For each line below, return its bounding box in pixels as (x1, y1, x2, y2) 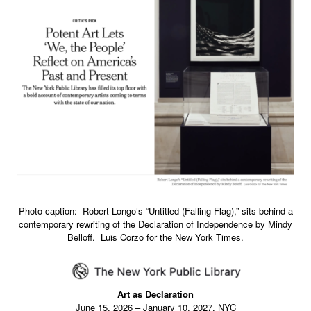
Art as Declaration (117, 287, 194, 301)
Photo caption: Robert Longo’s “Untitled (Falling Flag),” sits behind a (18, 204, 293, 218)
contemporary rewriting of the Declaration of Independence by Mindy (19, 217, 292, 231)
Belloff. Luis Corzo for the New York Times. (67, 230, 244, 244)
